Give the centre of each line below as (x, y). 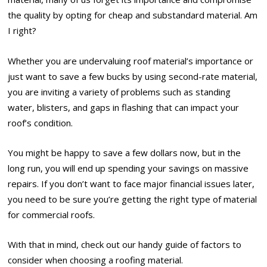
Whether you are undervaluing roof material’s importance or (131, 60)
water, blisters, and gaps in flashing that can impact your (124, 107)
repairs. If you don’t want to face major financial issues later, (131, 183)
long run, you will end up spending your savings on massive (128, 168)
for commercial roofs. (52, 214)
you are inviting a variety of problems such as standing (119, 91)
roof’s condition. (41, 122)
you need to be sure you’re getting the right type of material (133, 199)
